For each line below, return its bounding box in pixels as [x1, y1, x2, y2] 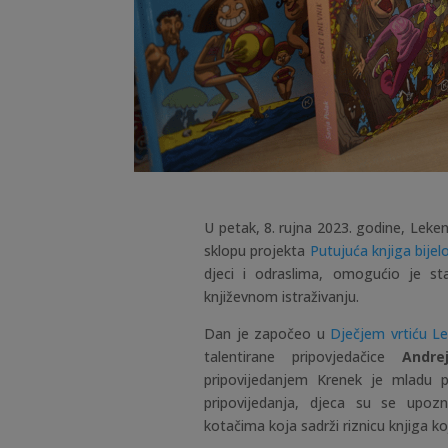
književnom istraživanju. [204, 287, 360, 307]
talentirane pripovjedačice [204, 347, 403, 367]
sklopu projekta [204, 241, 310, 261]
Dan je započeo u [204, 324, 331, 344]
